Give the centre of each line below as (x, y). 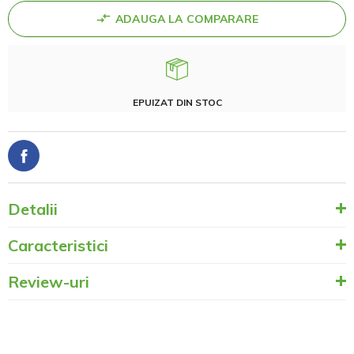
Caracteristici (58, 246)
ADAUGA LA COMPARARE (187, 19)
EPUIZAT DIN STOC (177, 103)
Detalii (33, 209)
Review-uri (49, 282)
